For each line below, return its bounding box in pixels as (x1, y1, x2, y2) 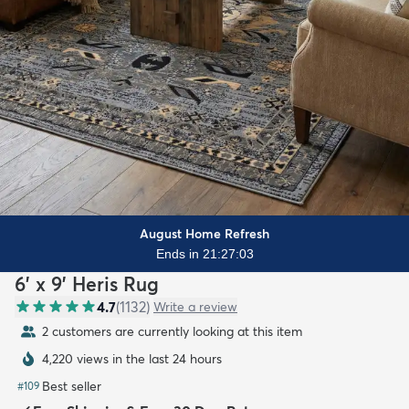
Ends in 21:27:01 (155, 246, 254, 262)
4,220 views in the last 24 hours (42, 351, 222, 368)
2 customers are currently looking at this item (42, 323, 302, 341)
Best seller (42, 378, 101, 395)
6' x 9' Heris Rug (15, 272, 159, 297)
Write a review (153, 299, 237, 316)
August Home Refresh (140, 225, 269, 243)
